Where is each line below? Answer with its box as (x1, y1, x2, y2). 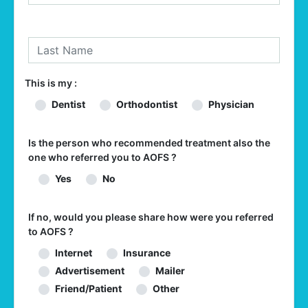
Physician (208, 98, 254, 110)
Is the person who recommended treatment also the (28, 136, 270, 148)
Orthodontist (116, 98, 177, 110)
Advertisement (55, 264, 124, 276)
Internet (55, 246, 92, 258)
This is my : (25, 76, 77, 89)
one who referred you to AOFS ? (28, 151, 177, 163)
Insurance (123, 246, 170, 258)
